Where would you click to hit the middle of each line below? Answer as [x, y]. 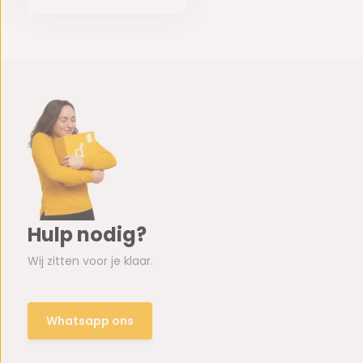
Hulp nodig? [87, 235]
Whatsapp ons [90, 320]
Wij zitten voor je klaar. [90, 261]
